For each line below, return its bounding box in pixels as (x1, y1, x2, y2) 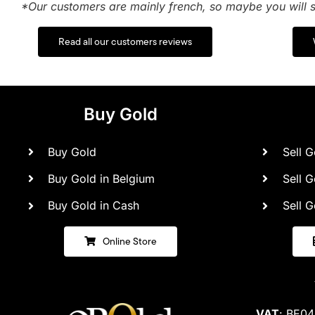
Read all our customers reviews (58, 34, 192, 49)
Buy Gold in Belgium (48, 171, 155, 186)
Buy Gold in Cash (48, 198, 140, 212)
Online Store (102, 233, 157, 248)
